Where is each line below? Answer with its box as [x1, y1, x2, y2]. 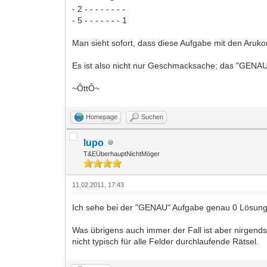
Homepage [86, 113, 118, 120]
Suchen [141, 113, 164, 120]
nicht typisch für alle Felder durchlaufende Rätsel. [72, 236, 259, 246]
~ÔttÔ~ [72, 83, 100, 93]
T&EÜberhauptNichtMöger [83, 150, 160, 157]
